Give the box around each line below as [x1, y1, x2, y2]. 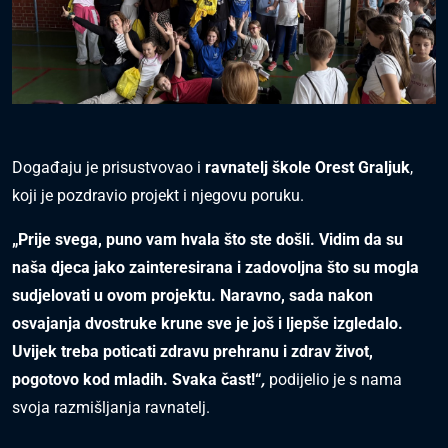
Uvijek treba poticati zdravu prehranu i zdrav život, [12, 342, 373, 362]
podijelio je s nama [269, 370, 402, 390]
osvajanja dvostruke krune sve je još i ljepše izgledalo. [12, 314, 403, 334]
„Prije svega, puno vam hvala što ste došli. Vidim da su [12, 230, 403, 250]
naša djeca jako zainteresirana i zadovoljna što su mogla [12, 258, 419, 278]
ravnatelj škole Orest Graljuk [205, 158, 410, 178]
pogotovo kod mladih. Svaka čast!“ [12, 370, 261, 390]
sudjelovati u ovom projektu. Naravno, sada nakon [12, 286, 373, 306]
